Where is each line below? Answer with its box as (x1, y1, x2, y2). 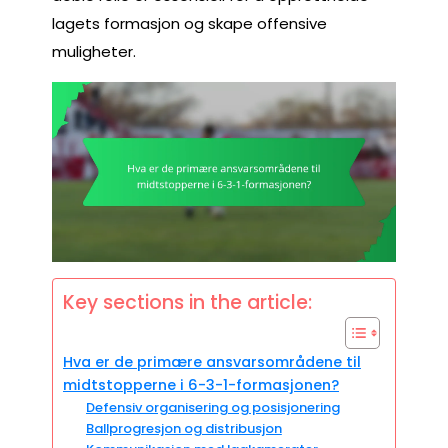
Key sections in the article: (63, 289, 312, 317)
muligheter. (52, 40, 136, 62)
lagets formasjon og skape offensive (52, 12, 327, 34)
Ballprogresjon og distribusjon (85, 419, 282, 439)
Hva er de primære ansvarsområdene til (63, 352, 361, 373)
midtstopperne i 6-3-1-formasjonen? (63, 375, 339, 396)
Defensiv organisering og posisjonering (85, 398, 340, 418)
